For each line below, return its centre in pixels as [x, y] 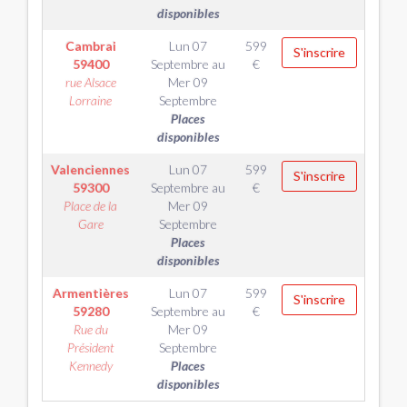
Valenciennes [90, 169]
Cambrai [90, 46]
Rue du [90, 329]
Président [90, 347]
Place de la [90, 206]
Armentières [90, 293]
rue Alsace [90, 82]
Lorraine [90, 100]
